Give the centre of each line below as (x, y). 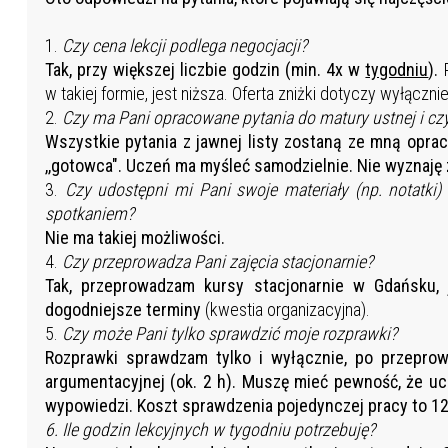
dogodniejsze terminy (122, 310)
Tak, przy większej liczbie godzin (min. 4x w (205, 70)
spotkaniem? (89, 214)
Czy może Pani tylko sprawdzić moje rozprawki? (229, 334)
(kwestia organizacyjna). (285, 310)
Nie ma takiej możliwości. (134, 238)
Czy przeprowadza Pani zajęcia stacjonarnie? (217, 262)
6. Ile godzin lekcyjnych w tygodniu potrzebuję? (209, 430)
